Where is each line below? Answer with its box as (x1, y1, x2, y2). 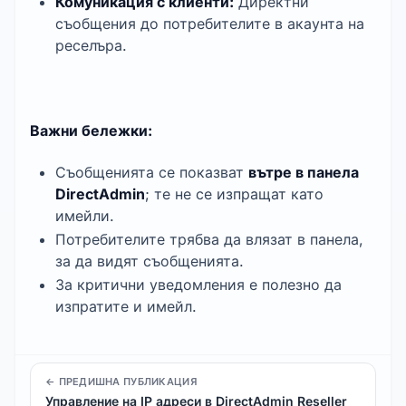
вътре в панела (248, 162, 359, 181)
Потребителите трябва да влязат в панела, (55, 229, 363, 248)
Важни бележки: (30, 121, 152, 140)
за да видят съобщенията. (55, 251, 244, 270)
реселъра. (55, 35, 127, 54)
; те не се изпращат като (145, 184, 324, 203)
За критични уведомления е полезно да (55, 275, 342, 294)
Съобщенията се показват (55, 162, 248, 181)
